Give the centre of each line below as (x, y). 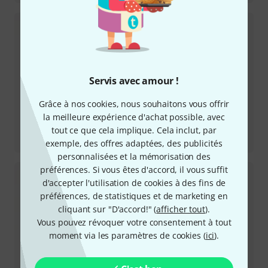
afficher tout (181, 209)
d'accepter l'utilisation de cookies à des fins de (134, 183)
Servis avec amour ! (134, 81)
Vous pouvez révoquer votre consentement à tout (134, 222)
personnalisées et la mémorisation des (134, 156)
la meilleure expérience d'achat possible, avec (134, 117)
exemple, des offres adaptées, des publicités (134, 143)
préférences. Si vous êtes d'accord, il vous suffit (134, 170)
